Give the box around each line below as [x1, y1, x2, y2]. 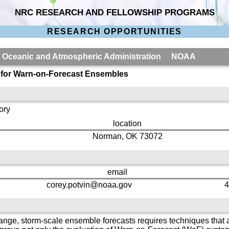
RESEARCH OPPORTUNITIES [47, 27, 182, 36]
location [113, 119, 142, 128]
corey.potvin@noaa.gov [46, 180, 132, 189]
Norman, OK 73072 [92, 131, 163, 141]
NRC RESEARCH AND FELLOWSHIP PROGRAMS [15, 7, 215, 17]
